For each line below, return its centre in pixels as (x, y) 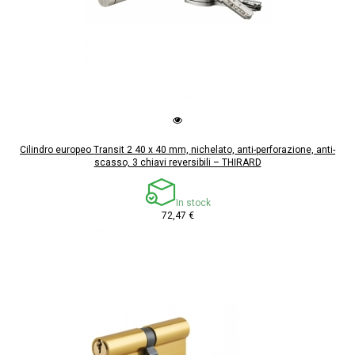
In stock (193, 202)
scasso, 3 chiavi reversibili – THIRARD (177, 162)
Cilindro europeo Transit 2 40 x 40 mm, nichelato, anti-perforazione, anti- (177, 149)
